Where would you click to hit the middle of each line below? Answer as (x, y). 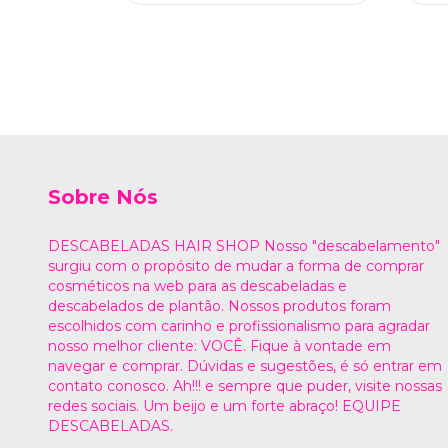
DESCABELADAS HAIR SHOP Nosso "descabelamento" (244, 245)
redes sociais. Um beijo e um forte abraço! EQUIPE (224, 405)
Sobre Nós (103, 197)
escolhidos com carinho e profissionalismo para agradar (239, 325)
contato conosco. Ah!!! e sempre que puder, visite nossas (245, 385)
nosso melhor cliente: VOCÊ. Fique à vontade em (219, 345)
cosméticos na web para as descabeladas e (197, 285)
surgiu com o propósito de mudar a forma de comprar (236, 265)
